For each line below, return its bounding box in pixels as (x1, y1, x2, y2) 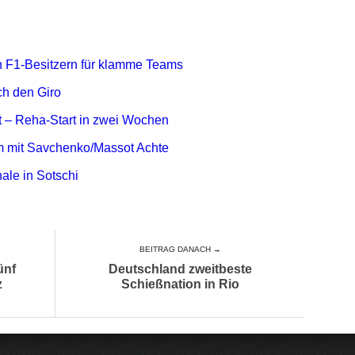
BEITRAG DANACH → (139, 245, 221, 254)
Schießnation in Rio (120, 277, 239, 291)
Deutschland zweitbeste (108, 262, 252, 276)
